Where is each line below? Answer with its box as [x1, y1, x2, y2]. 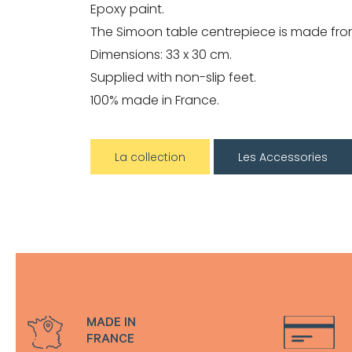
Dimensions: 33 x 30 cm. [90, 45, 232, 64]
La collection [115, 148, 185, 165]
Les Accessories [238, 148, 328, 165]
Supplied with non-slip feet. [90, 68, 256, 86]
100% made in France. [90, 90, 219, 109]
